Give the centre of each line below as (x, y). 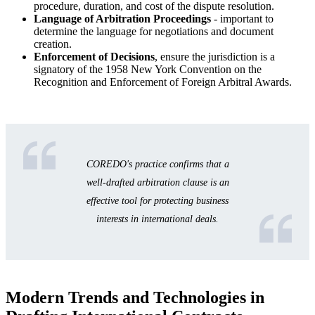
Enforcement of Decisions (94, 57)
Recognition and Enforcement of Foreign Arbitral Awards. (163, 82)
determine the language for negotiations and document (154, 32)
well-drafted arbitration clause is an (157, 183)
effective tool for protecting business (157, 201)
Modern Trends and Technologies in (135, 298)
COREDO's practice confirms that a (157, 165)
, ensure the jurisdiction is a (215, 57)
